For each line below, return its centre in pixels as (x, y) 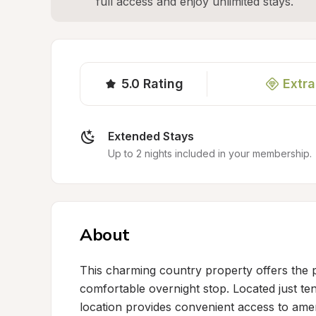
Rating (163, 84)
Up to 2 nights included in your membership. (210, 153)
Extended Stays (151, 136)
